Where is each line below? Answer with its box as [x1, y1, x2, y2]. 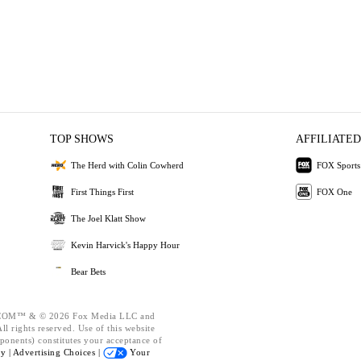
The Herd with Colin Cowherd [70, 160, 184, 170]
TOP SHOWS [49, 133, 114, 145]
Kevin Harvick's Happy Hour [70, 239, 180, 250]
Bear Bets [70, 266, 106, 276]
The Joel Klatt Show [70, 213, 146, 223]
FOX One [316, 186, 352, 197]
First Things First [70, 186, 134, 197]
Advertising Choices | [12, 347, 103, 357]
